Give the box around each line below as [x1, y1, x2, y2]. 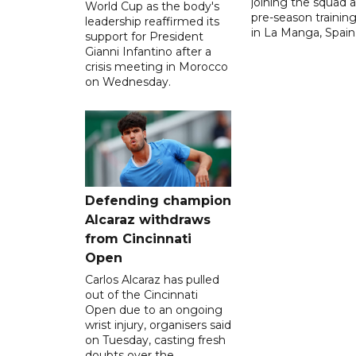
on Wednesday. [85, 74, 171, 89]
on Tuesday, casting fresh [85, 332, 226, 347]
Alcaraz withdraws [85, 211, 211, 227]
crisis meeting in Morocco [85, 59, 228, 74]
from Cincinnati [85, 230, 192, 246]
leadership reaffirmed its [85, 14, 219, 29]
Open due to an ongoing [85, 302, 222, 317]
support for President [85, 29, 203, 44]
